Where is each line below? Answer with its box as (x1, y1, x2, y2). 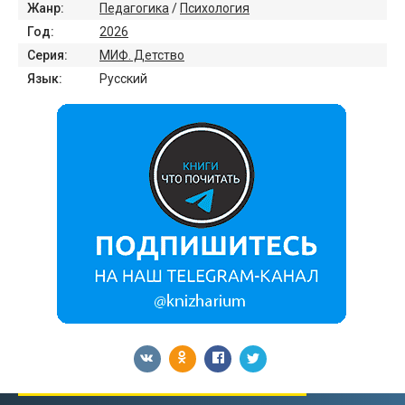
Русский (99, 71, 147, 86)
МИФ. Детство (99, 48, 184, 62)
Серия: (27, 48, 68, 62)
